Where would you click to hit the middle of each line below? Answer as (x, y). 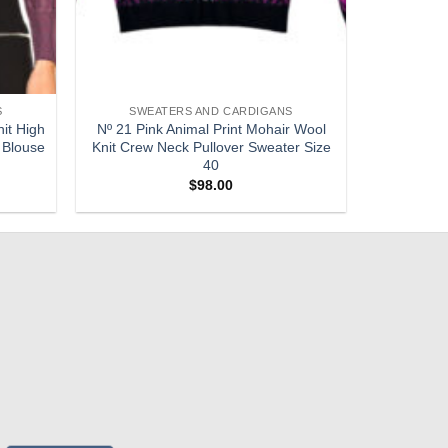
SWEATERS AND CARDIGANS (211, 111)
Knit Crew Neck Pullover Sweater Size (211, 146)
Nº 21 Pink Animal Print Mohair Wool (211, 128)
